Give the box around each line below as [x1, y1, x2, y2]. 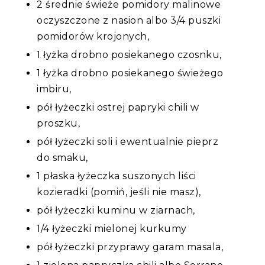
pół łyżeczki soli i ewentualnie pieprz [37, 135, 219, 147]
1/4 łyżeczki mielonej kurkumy [37, 222, 187, 234]
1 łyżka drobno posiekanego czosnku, [37, 49, 222, 60]
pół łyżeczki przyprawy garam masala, [37, 241, 224, 253]
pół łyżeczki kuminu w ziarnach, [37, 204, 195, 216]
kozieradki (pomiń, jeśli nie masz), [37, 186, 201, 198]
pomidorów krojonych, [37, 30, 150, 42]
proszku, [37, 117, 80, 129]
